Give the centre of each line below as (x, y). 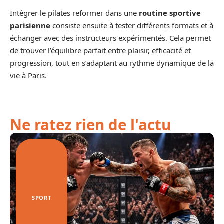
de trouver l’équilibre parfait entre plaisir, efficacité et (100, 50)
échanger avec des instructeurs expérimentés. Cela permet (110, 38)
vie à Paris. (28, 75)
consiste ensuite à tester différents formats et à (132, 25)
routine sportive (170, 13)
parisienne (30, 25)
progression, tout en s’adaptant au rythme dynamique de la (112, 63)
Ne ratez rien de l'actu (90, 125)
